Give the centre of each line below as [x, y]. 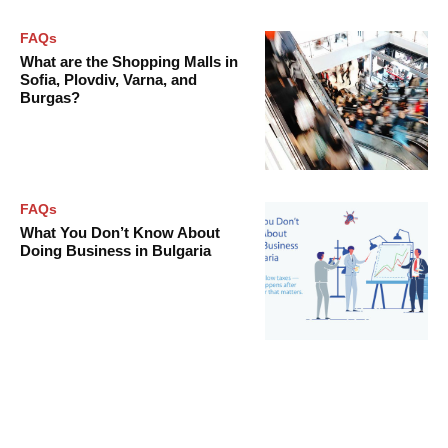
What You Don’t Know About [120, 232]
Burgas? [50, 97]
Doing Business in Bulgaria [115, 250]
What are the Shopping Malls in [129, 61]
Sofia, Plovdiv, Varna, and [108, 79]
